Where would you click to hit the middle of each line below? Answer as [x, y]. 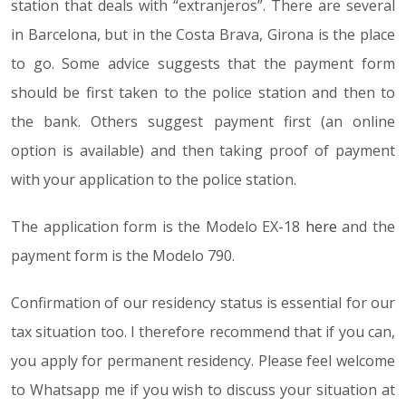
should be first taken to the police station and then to [203, 92]
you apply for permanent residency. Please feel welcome [203, 361]
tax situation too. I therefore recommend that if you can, [203, 332]
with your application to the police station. [154, 179]
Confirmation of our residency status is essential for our [203, 303]
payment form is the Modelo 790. [123, 256]
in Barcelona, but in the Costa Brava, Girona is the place [203, 34]
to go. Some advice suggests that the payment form [203, 63]
